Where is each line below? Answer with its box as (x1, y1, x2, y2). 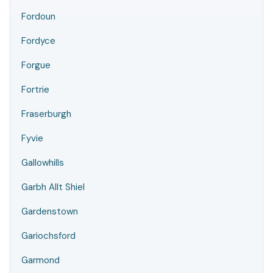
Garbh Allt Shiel (21, 181, 85, 193)
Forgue (21, 59, 51, 71)
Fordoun (21, 10, 55, 23)
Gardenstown (21, 205, 78, 218)
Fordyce (21, 35, 55, 47)
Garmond (21, 254, 60, 266)
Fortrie (21, 83, 49, 96)
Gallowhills (21, 157, 64, 169)
